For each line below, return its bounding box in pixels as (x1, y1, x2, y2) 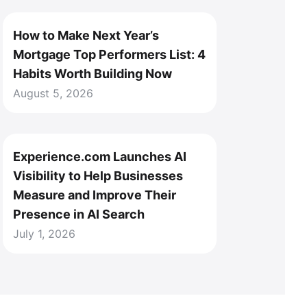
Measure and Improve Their (13, 188, 176, 202)
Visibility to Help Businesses (13, 169, 183, 183)
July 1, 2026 (13, 227, 75, 241)
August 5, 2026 (13, 86, 93, 100)
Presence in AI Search (13, 207, 145, 221)
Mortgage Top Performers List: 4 (13, 47, 206, 62)
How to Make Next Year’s (13, 28, 159, 42)
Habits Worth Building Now (13, 66, 172, 81)
